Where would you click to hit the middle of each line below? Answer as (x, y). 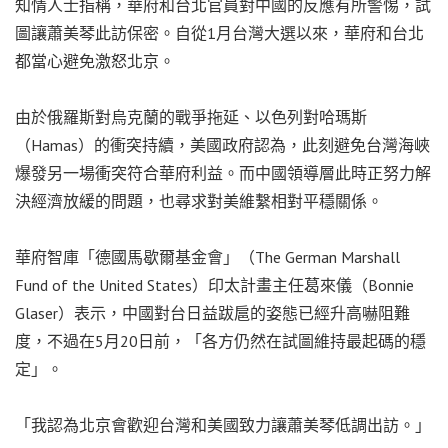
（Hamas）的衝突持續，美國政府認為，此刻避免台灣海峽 (222, 144)
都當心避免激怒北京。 (95, 60)
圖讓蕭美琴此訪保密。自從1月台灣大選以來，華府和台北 (219, 32)
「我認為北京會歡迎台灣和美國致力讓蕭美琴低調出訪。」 (223, 424)
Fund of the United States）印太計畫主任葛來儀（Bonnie (214, 284)
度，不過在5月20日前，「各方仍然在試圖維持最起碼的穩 (220, 340)
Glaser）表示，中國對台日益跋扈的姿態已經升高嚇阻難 (212, 312)
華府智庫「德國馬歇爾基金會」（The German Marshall (207, 256)
